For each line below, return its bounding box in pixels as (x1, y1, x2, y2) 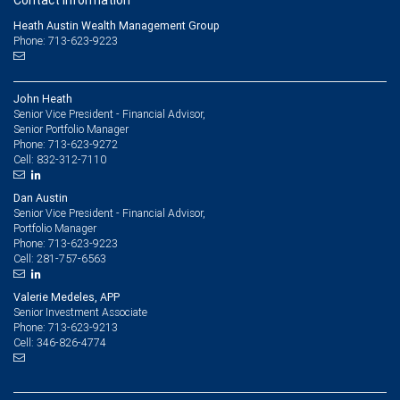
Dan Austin (13, 191, 68, 204)
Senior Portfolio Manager (13, 122, 129, 136)
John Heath (13, 92, 72, 105)
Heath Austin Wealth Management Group (13, 19, 220, 32)
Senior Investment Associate (13, 305, 147, 319)
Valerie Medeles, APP (13, 290, 120, 304)
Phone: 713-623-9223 (13, 33, 118, 48)
